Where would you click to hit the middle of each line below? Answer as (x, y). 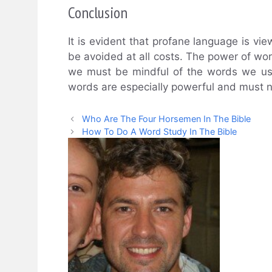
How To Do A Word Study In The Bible (160, 132)
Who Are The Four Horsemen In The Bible (167, 119)
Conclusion (98, 13)
